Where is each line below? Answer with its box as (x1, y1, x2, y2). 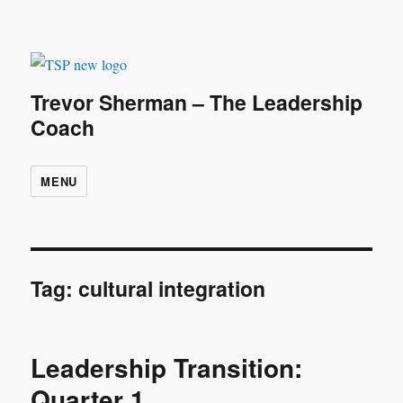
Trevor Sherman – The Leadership (31, 87, 363, 118)
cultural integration (78, 273, 266, 304)
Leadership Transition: (31, 349, 303, 387)
